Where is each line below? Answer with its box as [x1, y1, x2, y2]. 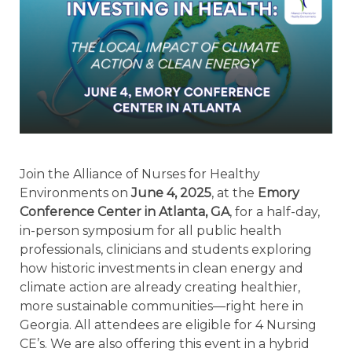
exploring [251, 241, 312, 257]
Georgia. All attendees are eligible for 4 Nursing [20, 317, 317, 332]
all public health [178, 222, 281, 238]
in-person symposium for [20, 222, 178, 238]
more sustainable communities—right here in [20, 298, 303, 313]
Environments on [20, 185, 131, 200]
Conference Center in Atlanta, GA [20, 203, 229, 219]
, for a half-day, [229, 203, 320, 219]
